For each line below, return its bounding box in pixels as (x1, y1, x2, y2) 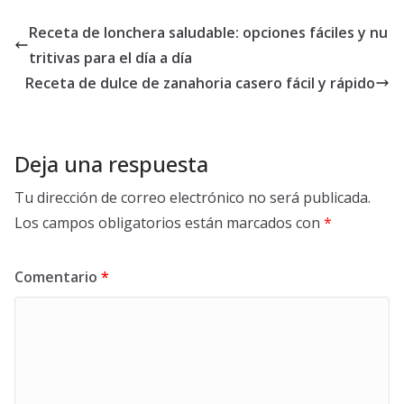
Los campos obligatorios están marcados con (14, 213, 324, 234)
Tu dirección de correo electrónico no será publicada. (14, 188, 371, 208)
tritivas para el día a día (29, 48, 192, 69)
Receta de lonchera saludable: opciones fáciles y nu (29, 23, 388, 43)
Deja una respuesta (14, 149, 208, 179)
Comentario (14, 267, 101, 288)
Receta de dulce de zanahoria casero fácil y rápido (25, 73, 375, 94)
